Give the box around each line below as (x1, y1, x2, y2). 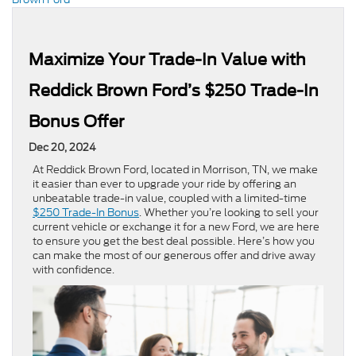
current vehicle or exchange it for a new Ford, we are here (33, 219, 319, 235)
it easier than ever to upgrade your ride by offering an (33, 176, 296, 192)
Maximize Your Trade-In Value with (29, 50, 306, 70)
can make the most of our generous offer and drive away (33, 248, 315, 264)
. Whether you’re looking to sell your (139, 205, 319, 221)
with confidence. (33, 262, 114, 278)
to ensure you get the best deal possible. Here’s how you (33, 234, 315, 250)
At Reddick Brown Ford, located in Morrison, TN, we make (33, 162, 318, 178)
